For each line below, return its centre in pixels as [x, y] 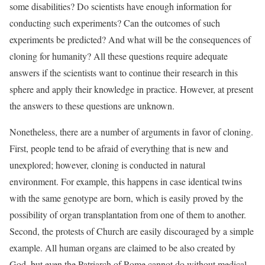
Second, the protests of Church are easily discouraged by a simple [132, 231]
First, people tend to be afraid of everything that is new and [119, 148]
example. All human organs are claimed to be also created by [122, 247]
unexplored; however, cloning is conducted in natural [107, 164]
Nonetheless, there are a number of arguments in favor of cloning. [131, 131]
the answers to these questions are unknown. [92, 105]
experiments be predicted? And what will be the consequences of [130, 39]
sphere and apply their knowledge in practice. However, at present [131, 89]
